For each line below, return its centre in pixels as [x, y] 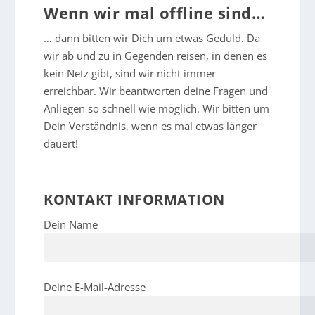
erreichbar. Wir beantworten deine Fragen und [156, 91]
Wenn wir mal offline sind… [155, 13]
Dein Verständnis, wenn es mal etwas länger [150, 126]
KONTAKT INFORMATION [134, 199]
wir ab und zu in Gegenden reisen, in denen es [156, 56]
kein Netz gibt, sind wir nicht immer [130, 73]
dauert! [61, 143]
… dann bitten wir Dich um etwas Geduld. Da [152, 38]
